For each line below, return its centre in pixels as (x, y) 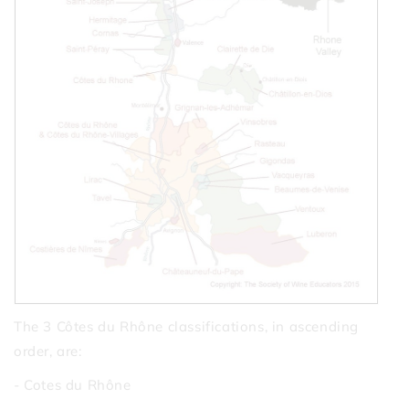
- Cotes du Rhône (73, 384)
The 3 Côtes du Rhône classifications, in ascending (187, 326)
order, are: (50, 351)
